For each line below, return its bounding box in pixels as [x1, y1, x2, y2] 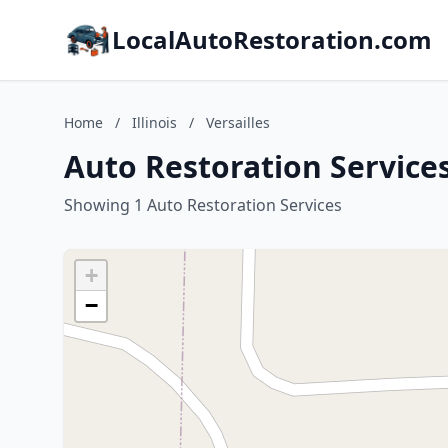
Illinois [132, 113, 177, 132]
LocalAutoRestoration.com [112, 23, 432, 56]
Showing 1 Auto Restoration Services [64, 194, 342, 216]
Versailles [206, 113, 270, 132]
